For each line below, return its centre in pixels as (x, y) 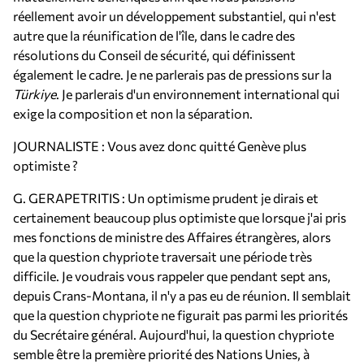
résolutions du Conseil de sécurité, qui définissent (154, 55)
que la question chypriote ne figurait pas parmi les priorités (180, 315)
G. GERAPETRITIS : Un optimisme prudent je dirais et (166, 198)
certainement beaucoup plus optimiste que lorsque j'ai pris (180, 217)
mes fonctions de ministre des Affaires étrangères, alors (172, 237)
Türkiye (35, 94)
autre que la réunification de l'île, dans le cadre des (154, 35)
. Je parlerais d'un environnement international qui (198, 94)
